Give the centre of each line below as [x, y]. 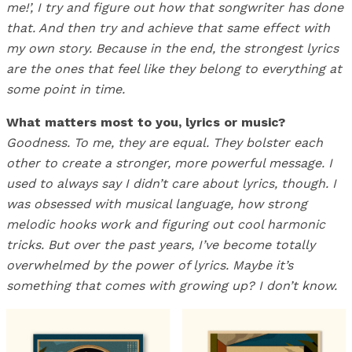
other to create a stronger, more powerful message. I [169, 163]
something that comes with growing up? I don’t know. [172, 286]
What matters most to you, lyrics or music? [146, 123]
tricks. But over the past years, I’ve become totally [161, 245]
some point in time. [66, 90]
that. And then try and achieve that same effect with [168, 28]
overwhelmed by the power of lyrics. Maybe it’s [150, 266]
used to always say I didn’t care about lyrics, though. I [171, 184]
